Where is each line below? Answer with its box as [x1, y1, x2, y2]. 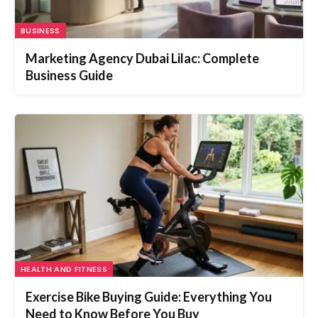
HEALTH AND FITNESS [21, 263, 107, 275]
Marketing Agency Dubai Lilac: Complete [26, 50, 259, 67]
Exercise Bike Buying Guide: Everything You [26, 288, 272, 305]
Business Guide [26, 67, 113, 84]
